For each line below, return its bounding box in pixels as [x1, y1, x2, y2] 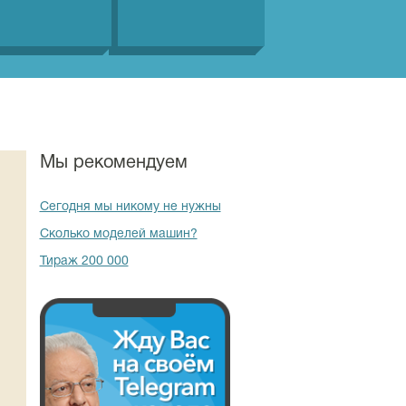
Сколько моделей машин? [39, 228, 198, 240]
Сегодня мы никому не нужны [39, 201, 221, 213]
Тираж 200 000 [39, 256, 129, 267]
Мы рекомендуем [39, 155, 188, 171]
